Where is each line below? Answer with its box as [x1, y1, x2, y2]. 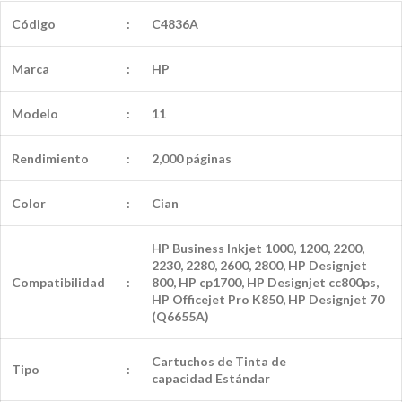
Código [12, 16, 56, 32]
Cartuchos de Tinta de [152, 354, 286, 370]
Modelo [12, 106, 58, 122]
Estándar [215, 371, 270, 387]
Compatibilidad [12, 275, 105, 291]
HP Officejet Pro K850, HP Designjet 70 [152, 292, 384, 308]
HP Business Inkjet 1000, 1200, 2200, [152, 240, 364, 257]
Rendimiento [12, 151, 89, 167]
